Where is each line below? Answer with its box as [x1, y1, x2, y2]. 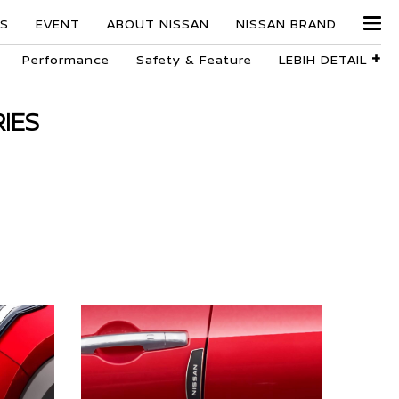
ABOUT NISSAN [107, 15, 209, 32]
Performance [22, 51, 110, 68]
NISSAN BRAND [236, 15, 337, 32]
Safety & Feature [136, 51, 252, 68]
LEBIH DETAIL [279, 51, 371, 68]
